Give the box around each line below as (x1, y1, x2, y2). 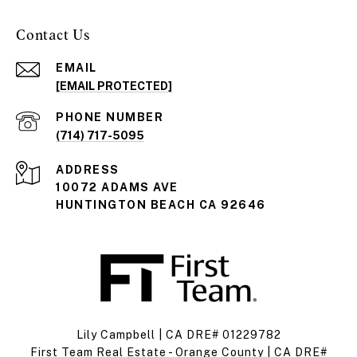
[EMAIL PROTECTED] (56, 79, 172, 92)
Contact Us (16, 25, 91, 43)
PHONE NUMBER (56, 110, 163, 124)
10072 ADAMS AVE (56, 180, 178, 194)
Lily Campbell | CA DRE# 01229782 (76, 328, 281, 341)
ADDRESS (56, 163, 120, 176)
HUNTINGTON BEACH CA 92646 (56, 198, 266, 211)
